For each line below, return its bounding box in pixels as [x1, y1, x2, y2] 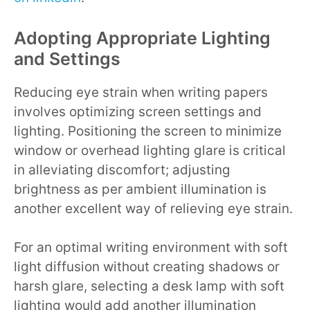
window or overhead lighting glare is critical [14, 142, 286, 158]
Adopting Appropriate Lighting [14, 27, 271, 48]
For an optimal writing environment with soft [14, 239, 288, 256]
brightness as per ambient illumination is [14, 181, 266, 197]
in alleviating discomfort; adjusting [14, 161, 230, 178]
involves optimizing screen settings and [14, 103, 262, 120]
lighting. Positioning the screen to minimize [14, 122, 282, 139]
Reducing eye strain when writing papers [14, 84, 268, 100]
